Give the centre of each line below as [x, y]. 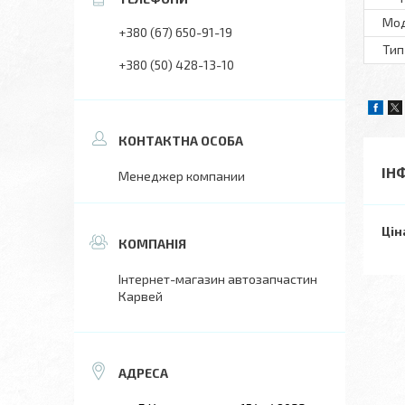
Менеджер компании [182, 176]
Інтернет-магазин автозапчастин [218, 279]
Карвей [141, 296]
